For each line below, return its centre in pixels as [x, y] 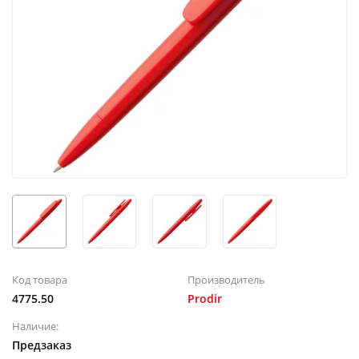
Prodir [205, 299]
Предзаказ [42, 345]
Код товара [40, 280]
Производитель [226, 280]
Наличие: [35, 327]
